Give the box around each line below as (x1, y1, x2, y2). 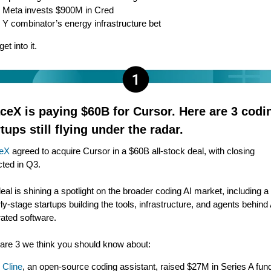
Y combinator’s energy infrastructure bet (2, 18, 161, 28)
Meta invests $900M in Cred (2, 5, 114, 15)
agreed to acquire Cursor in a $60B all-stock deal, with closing (10, 146, 255, 156)
